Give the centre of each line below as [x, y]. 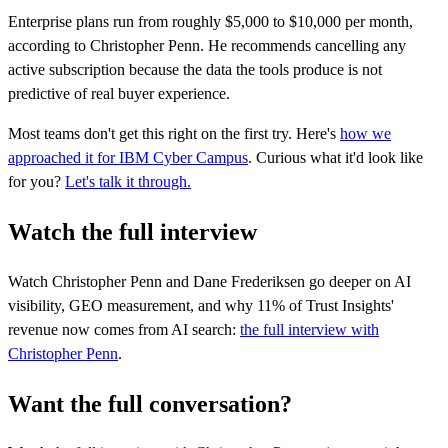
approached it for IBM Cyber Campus [128, 157]
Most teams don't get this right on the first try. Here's [174, 133]
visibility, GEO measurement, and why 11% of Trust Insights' [201, 305]
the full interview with [309, 329]
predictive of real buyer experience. [119, 93]
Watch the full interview [132, 231]
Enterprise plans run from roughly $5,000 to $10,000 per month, [210, 21]
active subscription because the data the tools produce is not [195, 69]
